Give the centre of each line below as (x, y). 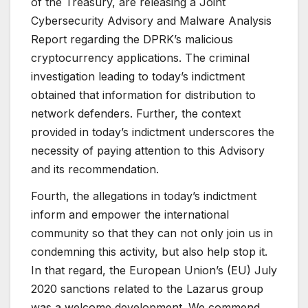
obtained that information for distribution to (143, 95)
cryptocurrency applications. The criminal (140, 57)
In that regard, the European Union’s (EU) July (154, 271)
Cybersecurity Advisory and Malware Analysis (151, 20)
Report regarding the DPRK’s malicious (132, 39)
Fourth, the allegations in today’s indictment (144, 196)
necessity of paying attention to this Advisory (148, 150)
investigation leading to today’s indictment (138, 76)
